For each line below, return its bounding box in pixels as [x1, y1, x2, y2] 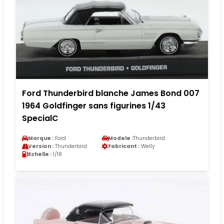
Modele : [108, 134, 133, 142]
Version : [28, 142, 53, 150]
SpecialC [22, 112, 58, 124]
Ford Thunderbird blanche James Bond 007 [22, 87, 199, 99]
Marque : [28, 134, 53, 142]
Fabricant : [108, 142, 139, 150]
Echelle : [28, 150, 51, 158]
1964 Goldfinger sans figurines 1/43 [22, 99, 165, 111]
